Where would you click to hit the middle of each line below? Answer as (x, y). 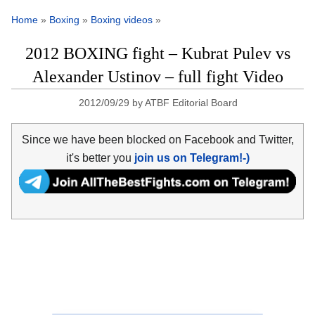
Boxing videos (122, 20)
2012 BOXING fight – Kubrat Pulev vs (157, 54)
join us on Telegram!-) (192, 157)
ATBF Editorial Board (192, 103)
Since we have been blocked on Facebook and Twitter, (157, 139)
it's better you (100, 157)
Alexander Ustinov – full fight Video (157, 77)
